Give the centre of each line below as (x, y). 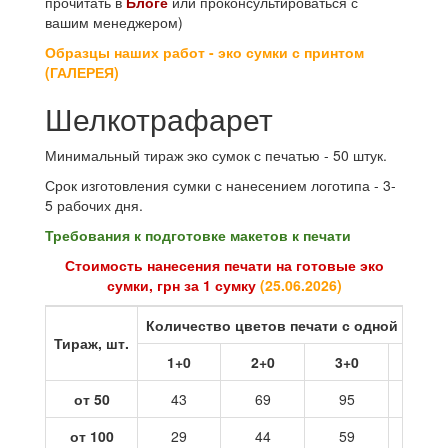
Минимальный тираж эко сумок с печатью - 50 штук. (216, 155)
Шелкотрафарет (159, 119)
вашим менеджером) (114, 22)
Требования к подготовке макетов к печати (198, 235)
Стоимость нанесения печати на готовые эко (224, 265)
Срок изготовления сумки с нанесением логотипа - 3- (220, 185)
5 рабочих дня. (94, 205)
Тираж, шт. (91, 343)
